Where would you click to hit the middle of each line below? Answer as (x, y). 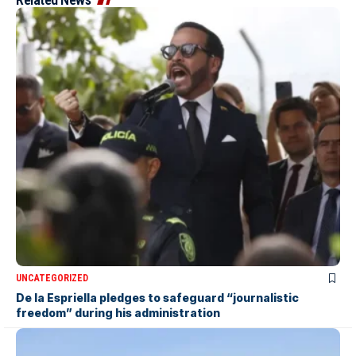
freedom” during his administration (118, 312)
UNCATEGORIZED (52, 278)
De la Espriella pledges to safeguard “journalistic (157, 297)
